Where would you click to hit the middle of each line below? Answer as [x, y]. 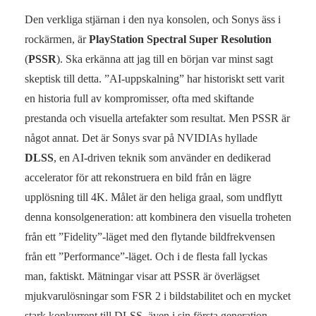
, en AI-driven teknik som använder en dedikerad [162, 158]
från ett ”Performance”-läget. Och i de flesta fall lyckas [146, 257]
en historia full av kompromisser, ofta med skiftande [139, 99]
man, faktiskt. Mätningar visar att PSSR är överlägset [142, 276]
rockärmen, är [57, 39]
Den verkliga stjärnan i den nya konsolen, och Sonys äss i [153, 20]
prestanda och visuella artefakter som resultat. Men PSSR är [157, 119]
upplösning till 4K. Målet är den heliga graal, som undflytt [153, 197]
